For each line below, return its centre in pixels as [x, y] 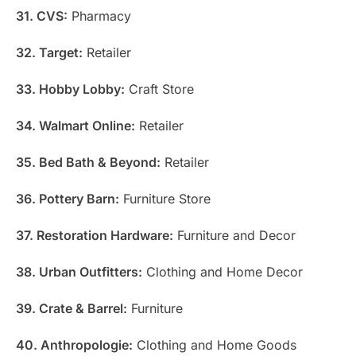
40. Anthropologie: [74, 344]
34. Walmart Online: [75, 125]
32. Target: [49, 52]
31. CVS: [42, 15]
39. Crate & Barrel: [72, 308]
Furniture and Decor [234, 235]
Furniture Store [165, 198]
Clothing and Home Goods [215, 344]
